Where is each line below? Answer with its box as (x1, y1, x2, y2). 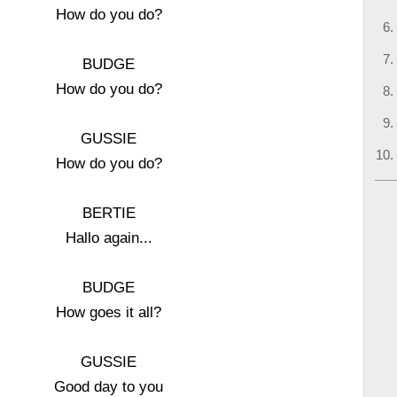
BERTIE (82, 205, 136, 221)
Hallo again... (65, 230, 152, 245)
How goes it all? (56, 304, 162, 320)
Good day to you (54, 378, 164, 394)
